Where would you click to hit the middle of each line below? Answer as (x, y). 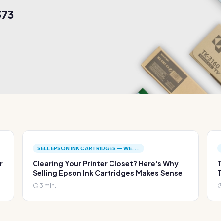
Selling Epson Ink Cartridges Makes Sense (108, 173)
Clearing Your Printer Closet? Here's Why (106, 163)
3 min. (48, 185)
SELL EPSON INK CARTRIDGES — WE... (89, 148)
